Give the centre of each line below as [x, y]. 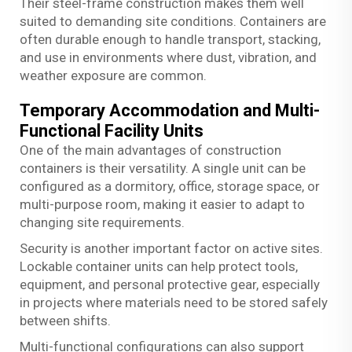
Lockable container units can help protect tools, [159, 266]
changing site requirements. [102, 222]
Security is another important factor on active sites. [171, 248]
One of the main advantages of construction [150, 150]
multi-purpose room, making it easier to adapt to [162, 204]
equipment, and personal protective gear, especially [170, 284]
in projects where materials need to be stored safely [174, 302]
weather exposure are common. [113, 75]
